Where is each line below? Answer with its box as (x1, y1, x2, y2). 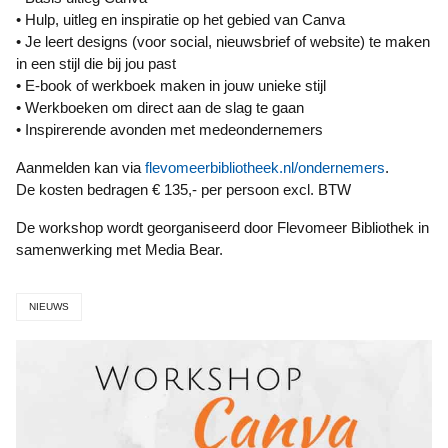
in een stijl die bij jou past (16, 55, 176, 72)
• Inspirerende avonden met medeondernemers (16, 121, 323, 138)
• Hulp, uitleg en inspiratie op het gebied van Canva (16, 11, 345, 28)
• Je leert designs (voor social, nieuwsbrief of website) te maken (16, 33, 430, 50)
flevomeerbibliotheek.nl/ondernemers (145, 159, 385, 176)
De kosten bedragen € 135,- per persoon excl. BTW (16, 181, 351, 198)
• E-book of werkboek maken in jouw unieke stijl (16, 77, 326, 94)
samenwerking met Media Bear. (16, 241, 223, 258)
